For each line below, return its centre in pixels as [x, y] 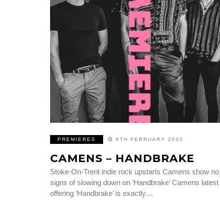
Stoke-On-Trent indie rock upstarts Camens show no [135, 172]
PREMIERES [77, 139]
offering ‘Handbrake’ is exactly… [102, 193]
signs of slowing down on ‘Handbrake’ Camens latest [134, 183]
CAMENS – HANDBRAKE [122, 159]
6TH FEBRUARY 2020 [150, 139]
